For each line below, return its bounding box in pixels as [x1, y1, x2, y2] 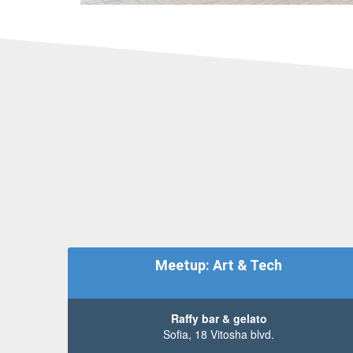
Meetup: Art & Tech [155, 257, 283, 274]
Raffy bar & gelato [170, 310, 267, 326]
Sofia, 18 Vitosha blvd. [163, 325, 275, 342]
